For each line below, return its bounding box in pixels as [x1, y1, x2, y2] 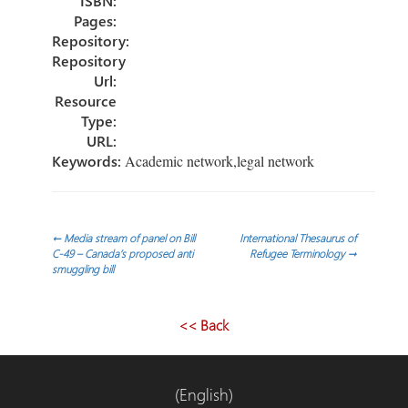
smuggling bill [51, 260, 114, 276]
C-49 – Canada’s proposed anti [51, 245, 193, 260]
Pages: [73, 10, 117, 30]
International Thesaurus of [240, 229, 357, 245]
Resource [54, 90, 117, 110]
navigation [13, 268, 201, 313]
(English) [175, 382, 233, 405]
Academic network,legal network [119, 150, 314, 170]
